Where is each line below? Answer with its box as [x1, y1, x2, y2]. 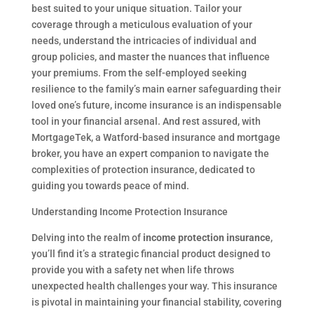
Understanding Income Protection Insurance [31, 206, 228, 217]
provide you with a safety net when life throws [31, 264, 234, 275]
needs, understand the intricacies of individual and [31, 35, 257, 46]
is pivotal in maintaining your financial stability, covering [31, 296, 282, 308]
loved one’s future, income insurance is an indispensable [31, 100, 282, 111]
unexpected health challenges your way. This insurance [31, 280, 278, 292]
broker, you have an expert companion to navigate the [31, 148, 269, 159]
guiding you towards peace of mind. [31, 180, 189, 191]
